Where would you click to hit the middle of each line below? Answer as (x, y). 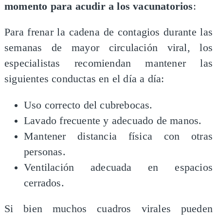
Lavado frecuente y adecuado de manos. (113, 120)
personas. (45, 152)
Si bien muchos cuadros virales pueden (109, 209)
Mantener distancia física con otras (118, 136)
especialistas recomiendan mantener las (109, 64)
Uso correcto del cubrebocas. (88, 105)
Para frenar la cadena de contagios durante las (109, 32)
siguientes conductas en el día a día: (84, 79)
